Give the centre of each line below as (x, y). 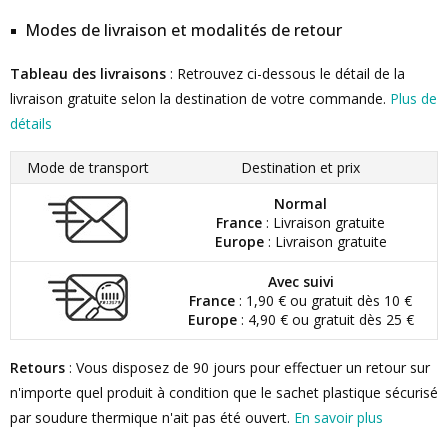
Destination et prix (300, 167)
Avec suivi (300, 281)
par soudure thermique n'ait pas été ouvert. (152, 417)
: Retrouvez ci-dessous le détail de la (285, 73)
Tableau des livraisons (88, 73)
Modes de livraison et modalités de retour (183, 30)
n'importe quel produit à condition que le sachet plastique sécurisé (224, 392)
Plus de (413, 98)
